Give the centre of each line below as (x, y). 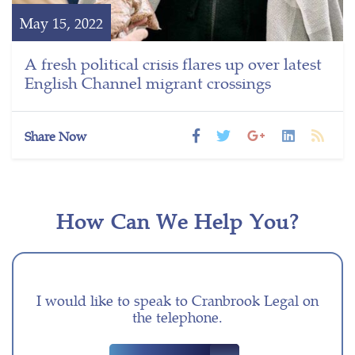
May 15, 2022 (61, 23)
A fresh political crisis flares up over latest (173, 63)
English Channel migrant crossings (148, 82)
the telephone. (177, 317)
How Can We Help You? (177, 221)
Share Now (55, 136)
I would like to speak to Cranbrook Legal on (177, 300)
